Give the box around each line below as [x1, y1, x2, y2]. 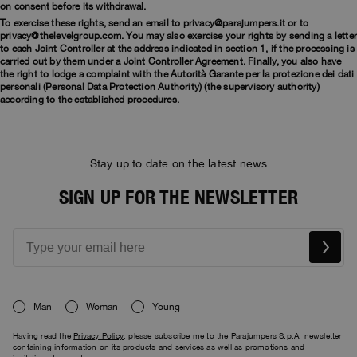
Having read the [13, 331, 74, 340]
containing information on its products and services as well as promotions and [13, 342, 305, 351]
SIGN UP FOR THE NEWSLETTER [58, 186, 299, 208]
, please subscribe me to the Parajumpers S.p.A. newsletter [123, 331, 342, 340]
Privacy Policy [73, 331, 124, 340]
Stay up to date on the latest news [89, 157, 268, 170]
